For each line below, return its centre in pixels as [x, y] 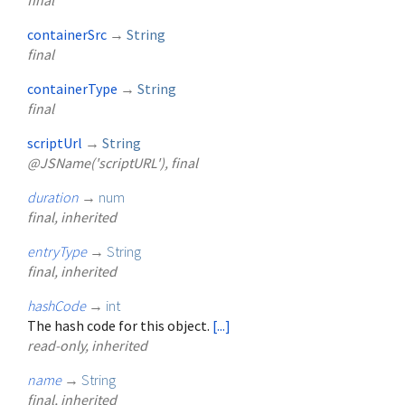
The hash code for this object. [120, 326]
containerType [72, 89]
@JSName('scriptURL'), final [113, 163]
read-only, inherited [87, 346]
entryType [57, 252]
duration [53, 198]
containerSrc [67, 35]
